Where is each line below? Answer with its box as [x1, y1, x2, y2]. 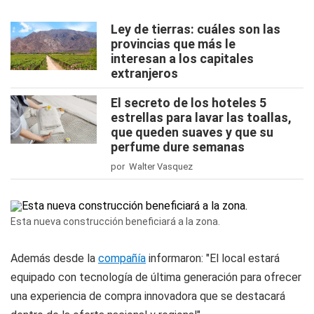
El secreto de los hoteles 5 [111, 95, 266, 110]
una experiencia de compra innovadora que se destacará [11, 289, 285, 303]
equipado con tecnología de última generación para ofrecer [11, 271, 301, 284]
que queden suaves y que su [111, 125, 273, 139]
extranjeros [111, 66, 178, 81]
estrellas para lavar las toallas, [111, 110, 292, 125]
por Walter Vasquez [111, 161, 193, 172]
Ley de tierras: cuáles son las [111, 22, 280, 36]
